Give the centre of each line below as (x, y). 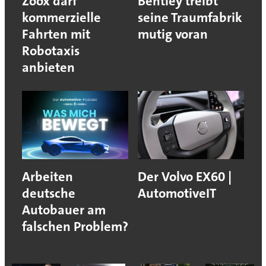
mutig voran (173, 34)
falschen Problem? (75, 227)
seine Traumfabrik (190, 18)
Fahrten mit (56, 34)
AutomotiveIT (177, 194)
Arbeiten (47, 177)
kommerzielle (61, 18)
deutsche (48, 194)
